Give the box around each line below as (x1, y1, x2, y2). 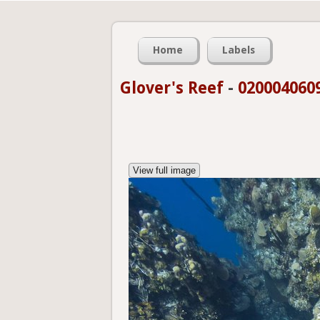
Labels (222, 44, 256, 56)
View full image (133, 165, 196, 176)
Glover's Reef (120, 79, 224, 97)
